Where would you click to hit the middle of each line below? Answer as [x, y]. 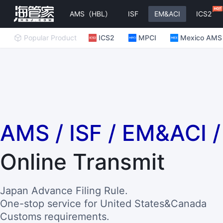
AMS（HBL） [91, 14]
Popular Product [50, 38]
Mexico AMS [201, 38]
